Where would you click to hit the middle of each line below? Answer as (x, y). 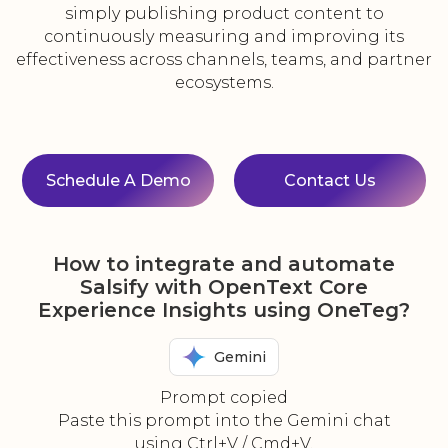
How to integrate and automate (224, 264)
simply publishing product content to (224, 14)
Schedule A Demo (118, 181)
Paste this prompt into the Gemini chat (224, 421)
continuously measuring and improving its (224, 37)
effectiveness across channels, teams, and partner (224, 60)
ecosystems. (224, 83)
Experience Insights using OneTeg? (224, 310)
